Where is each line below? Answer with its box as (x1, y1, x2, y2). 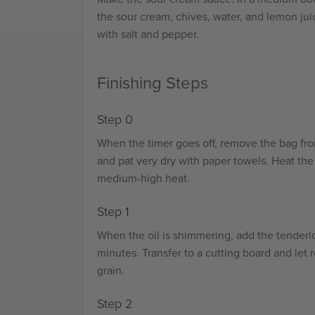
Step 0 (97, 110, 133, 129)
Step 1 (97, 202, 129, 221)
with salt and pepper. (97, 25, 199, 42)
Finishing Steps (97, 70, 208, 96)
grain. (97, 262, 124, 279)
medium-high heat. (97, 170, 190, 187)
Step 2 (97, 295, 132, 314)
